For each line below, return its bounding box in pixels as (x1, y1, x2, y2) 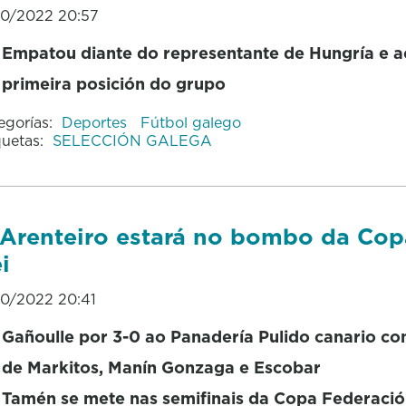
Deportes (61, 111, 131, 132)
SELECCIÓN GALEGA (52, 130, 212, 150)
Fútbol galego (140, 111, 241, 132)
